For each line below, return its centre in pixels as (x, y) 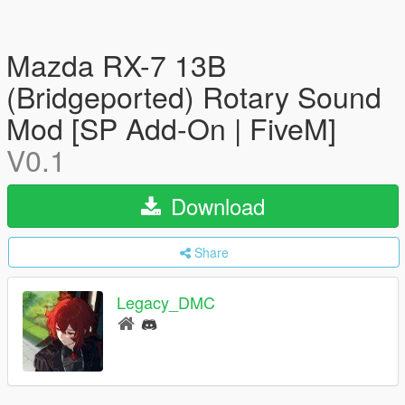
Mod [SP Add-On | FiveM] (171, 127)
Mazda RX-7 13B (116, 64)
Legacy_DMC (166, 302)
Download (215, 206)
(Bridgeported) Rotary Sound (194, 96)
